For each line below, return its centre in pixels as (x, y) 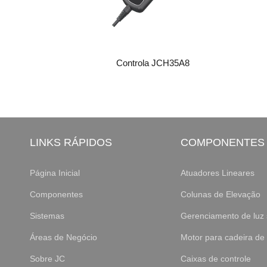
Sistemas (47, 216)
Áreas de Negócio (63, 237)
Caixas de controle (215, 259)
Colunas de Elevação (220, 195)
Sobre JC (47, 259)
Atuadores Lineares (217, 173)
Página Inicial (55, 173)
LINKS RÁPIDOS (71, 143)
